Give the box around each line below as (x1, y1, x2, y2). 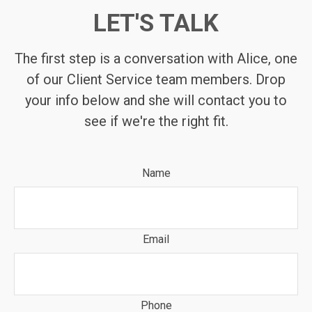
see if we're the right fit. (84, 112, 228, 130)
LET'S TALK (93, 8, 219, 38)
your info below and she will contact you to (25, 91, 287, 109)
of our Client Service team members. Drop (26, 70, 286, 88)
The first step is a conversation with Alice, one (15, 49, 297, 67)
